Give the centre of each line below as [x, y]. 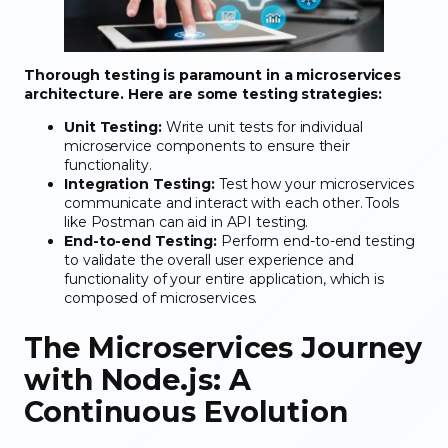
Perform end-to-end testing [316, 240]
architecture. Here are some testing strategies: [205, 93]
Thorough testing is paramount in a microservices [213, 74]
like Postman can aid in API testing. [188, 221]
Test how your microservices [315, 183]
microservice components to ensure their [207, 145]
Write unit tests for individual [262, 126]
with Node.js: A [137, 379]
